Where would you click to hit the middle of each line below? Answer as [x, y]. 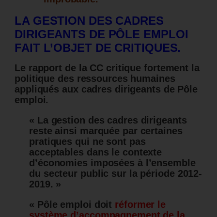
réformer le [140, 205]
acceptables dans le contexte [96, 152]
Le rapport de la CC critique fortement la [107, 68]
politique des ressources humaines [95, 79]
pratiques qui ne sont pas [87, 142]
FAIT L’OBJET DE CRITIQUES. [98, 48]
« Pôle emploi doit [72, 205]
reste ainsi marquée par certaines [106, 131]
